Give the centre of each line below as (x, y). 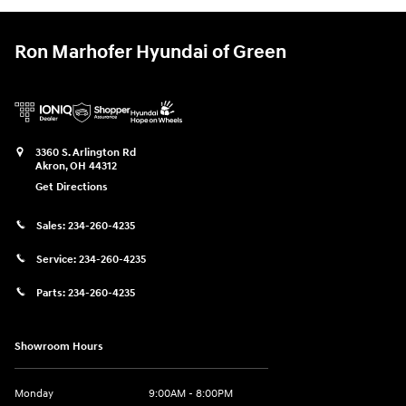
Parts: (52, 293)
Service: (58, 259)
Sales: (52, 226)
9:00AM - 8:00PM (191, 393)
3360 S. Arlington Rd (86, 153)
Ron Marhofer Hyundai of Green (150, 53)
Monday (34, 393)
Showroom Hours (59, 346)
